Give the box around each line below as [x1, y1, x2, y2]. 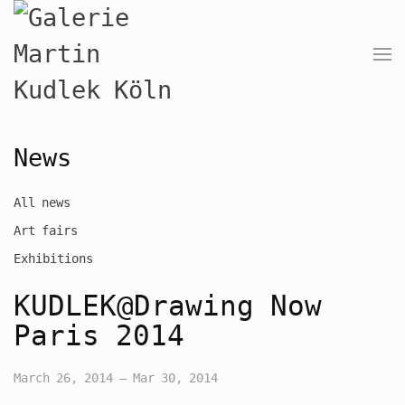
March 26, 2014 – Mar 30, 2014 [14, 371, 218, 385]
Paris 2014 [14, 320, 184, 352]
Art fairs [14, 223, 78, 238]
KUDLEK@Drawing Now [14, 290, 322, 322]
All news [14, 195, 71, 210]
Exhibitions [14, 251, 93, 266]
